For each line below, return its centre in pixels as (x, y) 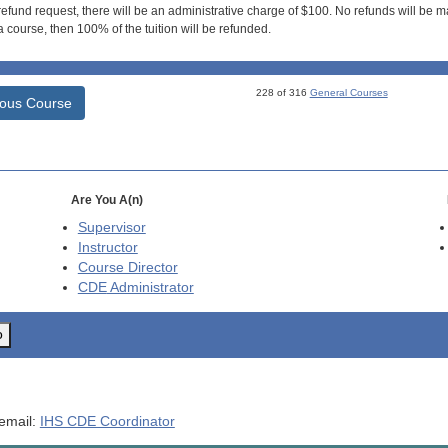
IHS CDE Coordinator (107, 421)
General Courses (348, 93)
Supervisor (111, 228)
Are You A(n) (106, 200)
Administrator (150, 288)
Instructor (107, 248)
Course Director (127, 268)
